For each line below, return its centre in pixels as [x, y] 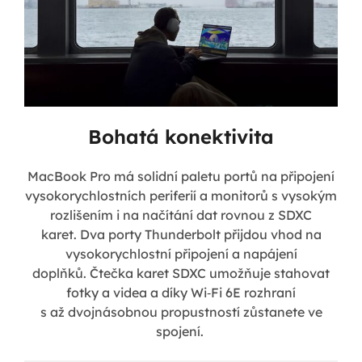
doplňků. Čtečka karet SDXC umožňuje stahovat [181, 273]
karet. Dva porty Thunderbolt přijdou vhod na [181, 234]
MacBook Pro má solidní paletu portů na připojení [181, 176]
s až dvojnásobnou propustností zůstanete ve [181, 311]
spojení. [181, 331]
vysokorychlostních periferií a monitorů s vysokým [181, 195]
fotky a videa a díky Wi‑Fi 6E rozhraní [181, 292]
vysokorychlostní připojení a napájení [181, 253]
